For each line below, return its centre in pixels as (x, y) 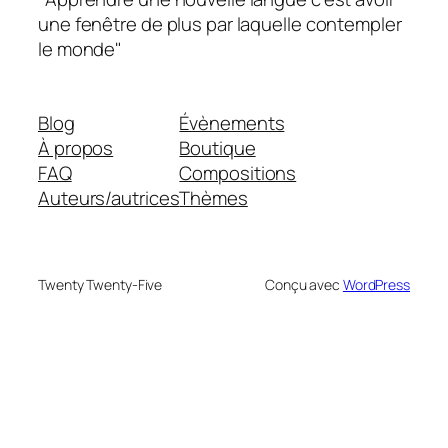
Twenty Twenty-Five (100, 284)
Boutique (217, 147)
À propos (76, 147)
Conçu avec (303, 284)
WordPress (376, 284)
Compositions (238, 172)
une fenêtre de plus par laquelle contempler (220, 24)
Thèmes (213, 197)
